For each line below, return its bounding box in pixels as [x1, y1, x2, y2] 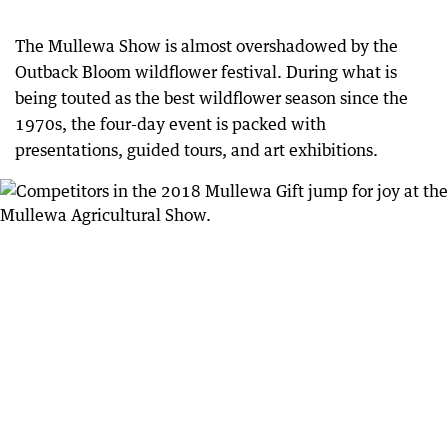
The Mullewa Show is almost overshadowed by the [15, 36, 398, 56]
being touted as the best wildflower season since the [15, 88, 408, 108]
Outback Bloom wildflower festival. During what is [15, 62, 397, 82]
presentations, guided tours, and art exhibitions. [15, 140, 378, 160]
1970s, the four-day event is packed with [15, 114, 326, 134]
